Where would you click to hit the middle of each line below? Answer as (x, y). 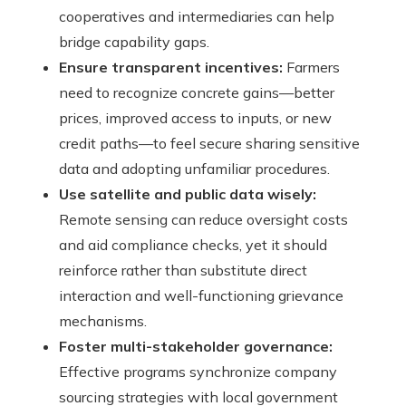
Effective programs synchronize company (198, 371)
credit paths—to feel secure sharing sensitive (209, 143)
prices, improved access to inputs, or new (195, 117)
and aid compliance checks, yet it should (193, 244)
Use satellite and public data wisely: (188, 193)
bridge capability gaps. (134, 41)
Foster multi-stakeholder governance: (196, 346)
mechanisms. (103, 320)
